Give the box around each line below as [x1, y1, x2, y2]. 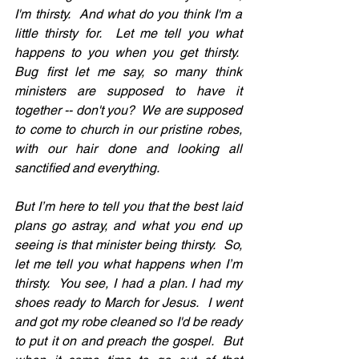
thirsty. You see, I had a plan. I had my [14, 276, 242, 292]
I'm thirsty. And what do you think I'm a [14, 6, 242, 22]
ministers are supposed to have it [14, 83, 242, 99]
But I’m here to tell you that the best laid [14, 199, 242, 215]
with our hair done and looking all [14, 141, 242, 157]
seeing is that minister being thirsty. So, [14, 237, 242, 253]
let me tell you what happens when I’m [14, 256, 242, 272]
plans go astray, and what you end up [14, 218, 242, 234]
